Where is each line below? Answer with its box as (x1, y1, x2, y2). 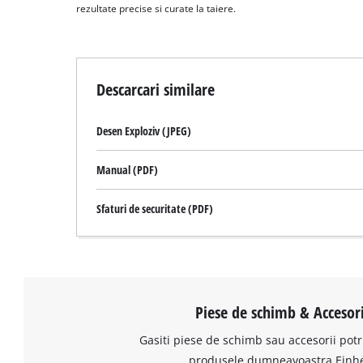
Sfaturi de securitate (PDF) (96, 200, 214, 216)
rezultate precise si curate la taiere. (76, 2, 237, 15)
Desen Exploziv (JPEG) (96, 122, 192, 139)
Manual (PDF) (96, 161, 159, 177)
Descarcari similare (96, 77, 216, 100)
